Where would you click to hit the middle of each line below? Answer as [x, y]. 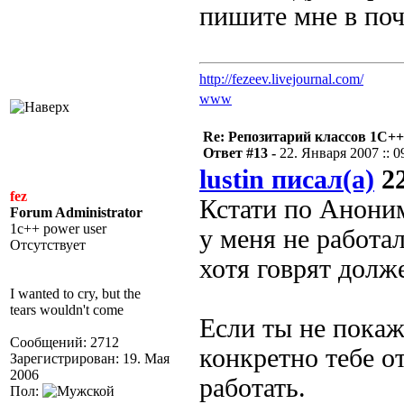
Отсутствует [48, 245]
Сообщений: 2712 [64, 342]
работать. [252, 388]
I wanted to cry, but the [75, 294]
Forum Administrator [76, 212]
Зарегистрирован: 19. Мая [90, 358]
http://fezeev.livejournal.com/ [281, 79]
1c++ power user [58, 229]
